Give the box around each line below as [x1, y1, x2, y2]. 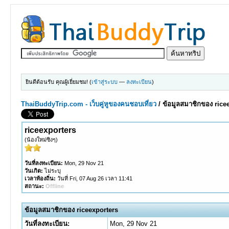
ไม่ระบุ [42, 168, 61, 174]
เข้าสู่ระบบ [91, 79, 118, 85]
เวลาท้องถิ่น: [24, 175, 56, 181]
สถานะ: [24, 183, 44, 189]
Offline [45, 183, 64, 189]
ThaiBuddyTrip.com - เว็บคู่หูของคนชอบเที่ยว [21, 100, 157, 108]
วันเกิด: [24, 168, 43, 174]
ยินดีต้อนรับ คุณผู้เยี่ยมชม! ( [26, 79, 92, 85]
